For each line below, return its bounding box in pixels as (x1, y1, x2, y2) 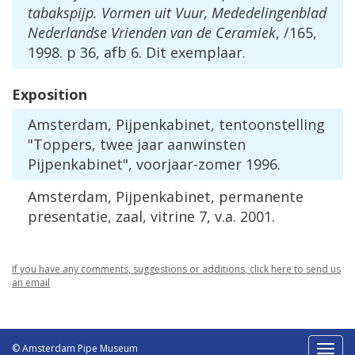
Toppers (33, 135, 92, 155)
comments (81, 262, 128, 277)
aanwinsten (167, 135, 246, 155)
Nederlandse (28, 23, 107, 43)
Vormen (101, 3, 151, 23)
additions (202, 262, 245, 277)
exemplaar (170, 43, 242, 63)
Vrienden (111, 23, 166, 43)
